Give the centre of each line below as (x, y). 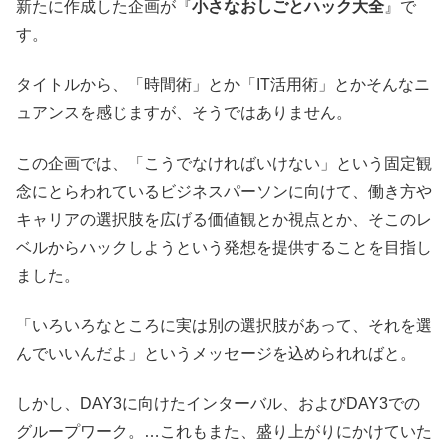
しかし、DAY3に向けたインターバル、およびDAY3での (218, 404)
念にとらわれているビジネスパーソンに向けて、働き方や (224, 191)
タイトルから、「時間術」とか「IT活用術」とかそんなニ (223, 85)
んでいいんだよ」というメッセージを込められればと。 (216, 353)
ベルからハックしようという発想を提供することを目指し (224, 247)
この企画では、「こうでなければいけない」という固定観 (224, 163)
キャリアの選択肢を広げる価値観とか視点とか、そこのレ (224, 219)
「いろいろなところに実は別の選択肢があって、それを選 (224, 325)
